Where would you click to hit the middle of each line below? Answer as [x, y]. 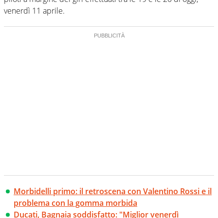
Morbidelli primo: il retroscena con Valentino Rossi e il [113, 191]
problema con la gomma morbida [75, 203]
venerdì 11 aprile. [34, 11]
